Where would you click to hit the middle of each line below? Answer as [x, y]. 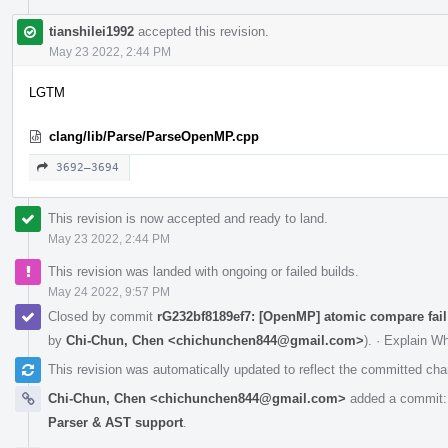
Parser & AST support [115, 422]
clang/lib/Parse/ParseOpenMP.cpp [154, 136]
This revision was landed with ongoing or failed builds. [203, 271]
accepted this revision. [201, 31]
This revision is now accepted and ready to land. [188, 218]
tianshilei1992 [91, 31]
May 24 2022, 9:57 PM [109, 291]
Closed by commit [102, 316]
